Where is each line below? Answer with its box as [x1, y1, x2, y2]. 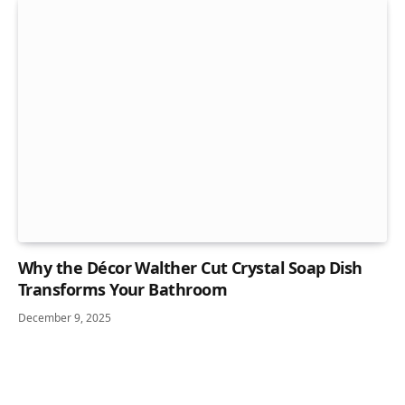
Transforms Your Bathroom [18, 278, 228, 301]
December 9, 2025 [18, 310, 111, 326]
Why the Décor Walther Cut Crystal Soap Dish [18, 257, 363, 279]
